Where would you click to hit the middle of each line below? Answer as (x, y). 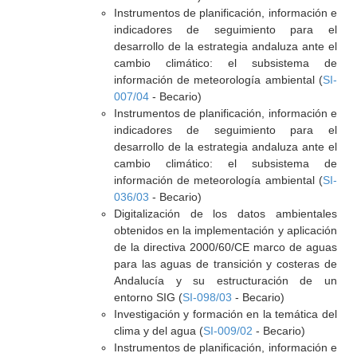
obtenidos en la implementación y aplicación (225, 230)
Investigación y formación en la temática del (225, 314)
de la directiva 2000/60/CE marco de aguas (225, 247)
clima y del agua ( (158, 331)
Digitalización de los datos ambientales (225, 214)
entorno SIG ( (148, 297)
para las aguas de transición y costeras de (225, 264)
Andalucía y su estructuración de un (225, 280)
